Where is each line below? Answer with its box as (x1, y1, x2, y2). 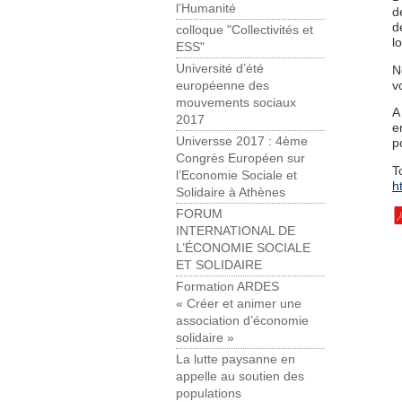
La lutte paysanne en (176, 353, 295, 367)
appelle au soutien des (176, 370, 304, 384)
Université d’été (176, 62, 264, 76)
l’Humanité (176, 2, 236, 16)
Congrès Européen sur (176, 152, 305, 166)
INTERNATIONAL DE (176, 224, 295, 239)
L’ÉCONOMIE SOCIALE (176, 241, 310, 256)
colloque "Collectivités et (176, 23, 313, 38)
